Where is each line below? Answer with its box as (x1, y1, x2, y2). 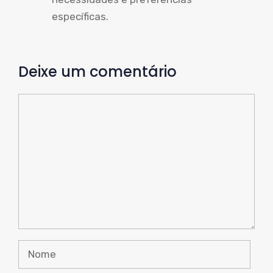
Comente (18, 96, 63, 108)
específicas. (52, 10, 108, 23)
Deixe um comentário (18, 62, 177, 82)
